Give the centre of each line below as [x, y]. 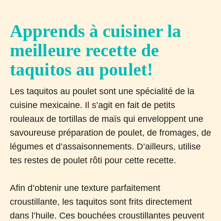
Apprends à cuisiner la [96, 31]
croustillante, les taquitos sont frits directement [101, 202]
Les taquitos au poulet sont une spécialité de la [102, 91]
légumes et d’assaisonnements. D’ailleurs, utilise [105, 146]
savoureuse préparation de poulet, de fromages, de [110, 132]
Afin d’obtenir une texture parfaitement [85, 188]
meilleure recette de [85, 50]
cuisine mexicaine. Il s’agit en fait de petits [92, 105]
